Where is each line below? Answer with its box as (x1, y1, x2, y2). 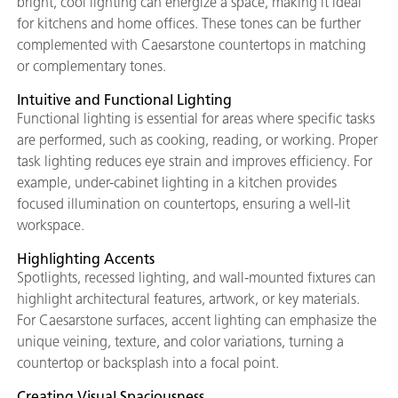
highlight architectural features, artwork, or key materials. (17, 290, 360, 307)
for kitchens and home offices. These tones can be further (17, 14, 361, 32)
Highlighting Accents (17, 250, 158, 267)
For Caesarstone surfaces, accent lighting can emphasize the (17, 311, 377, 329)
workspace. (17, 216, 88, 234)
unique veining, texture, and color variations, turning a (17, 332, 344, 350)
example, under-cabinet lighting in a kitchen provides (17, 173, 337, 191)
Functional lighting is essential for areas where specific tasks (17, 109, 375, 127)
